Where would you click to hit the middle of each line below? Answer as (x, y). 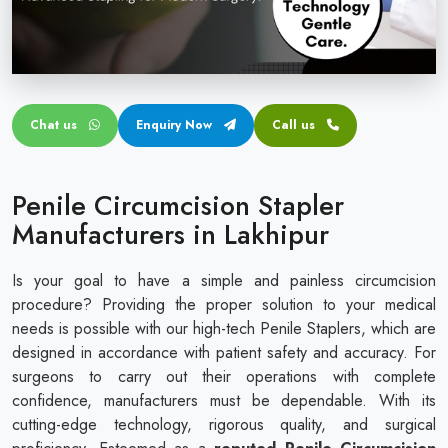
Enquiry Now (176, 124)
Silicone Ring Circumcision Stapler (160, 179)
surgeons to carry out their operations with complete (224, 376)
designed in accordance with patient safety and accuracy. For (224, 352)
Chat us (55, 124)
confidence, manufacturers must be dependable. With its (224, 400)
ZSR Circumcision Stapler (134, 95)
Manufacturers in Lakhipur (170, 234)
